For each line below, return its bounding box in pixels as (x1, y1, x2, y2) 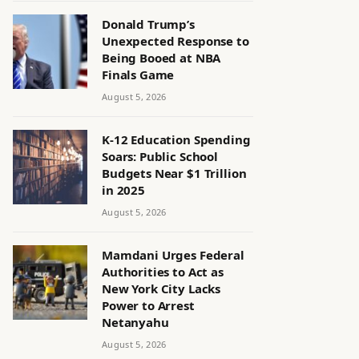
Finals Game (102, 67, 175, 83)
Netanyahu (102, 314, 169, 330)
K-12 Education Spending (102, 131, 251, 147)
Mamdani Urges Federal (102, 247, 244, 263)
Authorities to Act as (102, 264, 224, 280)
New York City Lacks (102, 280, 221, 296)
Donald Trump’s (102, 16, 195, 32)
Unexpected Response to (102, 33, 249, 49)
